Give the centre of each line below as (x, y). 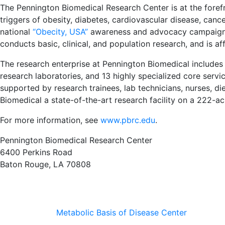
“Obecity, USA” (59, 32)
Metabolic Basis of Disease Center (123, 213)
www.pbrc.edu (128, 120)
